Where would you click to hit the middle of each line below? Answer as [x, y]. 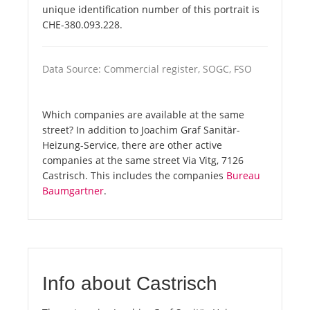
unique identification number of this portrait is [151, 10]
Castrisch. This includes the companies [134, 176]
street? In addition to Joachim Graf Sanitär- [141, 130]
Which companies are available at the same [143, 115]
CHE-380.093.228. [82, 25]
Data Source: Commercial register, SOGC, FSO [147, 69]
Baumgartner [73, 191]
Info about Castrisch [130, 284]
